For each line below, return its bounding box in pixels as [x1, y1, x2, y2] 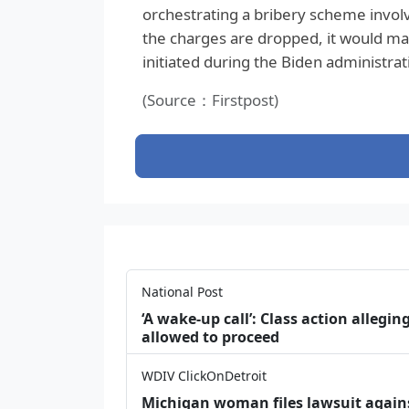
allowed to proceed [142, 326, 279, 347]
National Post [142, 282, 223, 300]
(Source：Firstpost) [142, 89, 278, 110]
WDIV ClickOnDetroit [142, 366, 267, 384]
